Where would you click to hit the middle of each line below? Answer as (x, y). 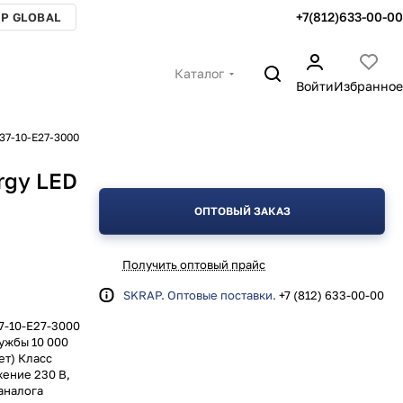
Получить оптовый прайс (194, 264)
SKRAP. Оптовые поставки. (200, 295)
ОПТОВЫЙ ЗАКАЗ (242, 211)
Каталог (199, 73)
